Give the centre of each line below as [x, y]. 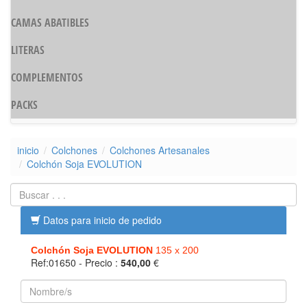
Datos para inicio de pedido [101, 220]
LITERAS [28, 50]
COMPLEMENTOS [47, 77]
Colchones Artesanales [160, 150]
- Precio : [100, 262]
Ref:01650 [55, 262]
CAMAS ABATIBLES [50, 22]
